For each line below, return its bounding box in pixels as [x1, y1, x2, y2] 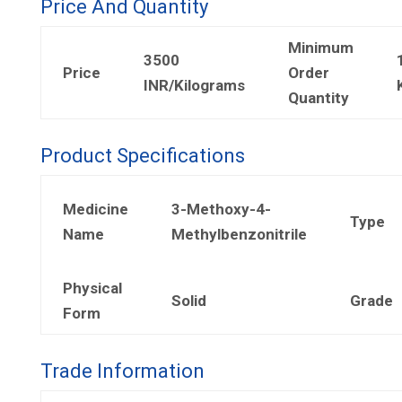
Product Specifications [39, 144, 245, 167]
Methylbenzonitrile [170, 225, 307, 243]
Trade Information [39, 360, 205, 382]
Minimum [287, 39, 354, 57]
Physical [62, 279, 122, 297]
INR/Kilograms [143, 76, 245, 94]
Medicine [62, 200, 128, 218]
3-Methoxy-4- [170, 200, 271, 218]
